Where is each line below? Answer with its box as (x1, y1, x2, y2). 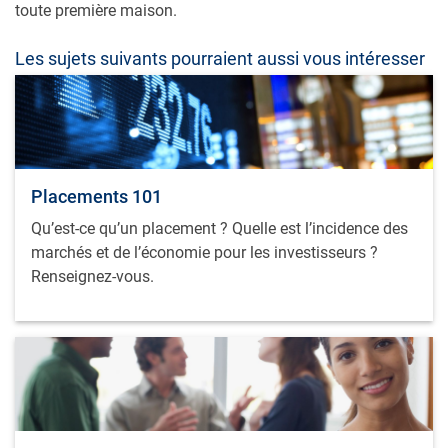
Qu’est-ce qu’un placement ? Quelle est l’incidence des (31, 219, 408, 239)
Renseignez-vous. (31, 267, 154, 287)
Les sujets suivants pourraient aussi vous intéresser (15, 48, 425, 70)
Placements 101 (31, 186, 162, 208)
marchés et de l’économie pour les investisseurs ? (31, 243, 378, 263)
